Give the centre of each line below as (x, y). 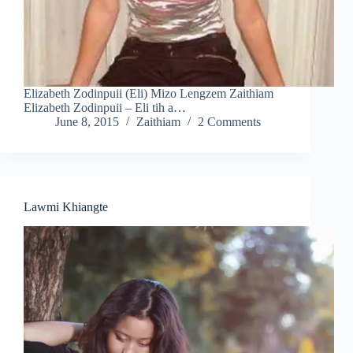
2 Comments (229, 122)
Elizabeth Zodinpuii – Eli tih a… (105, 108)
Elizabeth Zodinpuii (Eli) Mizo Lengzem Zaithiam (149, 94)
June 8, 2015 (87, 122)
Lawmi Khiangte (66, 207)
